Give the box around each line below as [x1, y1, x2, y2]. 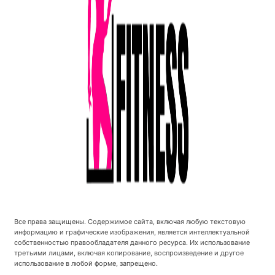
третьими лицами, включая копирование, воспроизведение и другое [14, 248, 244, 257]
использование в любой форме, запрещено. [14, 258, 158, 268]
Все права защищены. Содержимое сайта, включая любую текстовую [14, 217, 246, 226]
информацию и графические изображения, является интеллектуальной [14, 227, 250, 236]
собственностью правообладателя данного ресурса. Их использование [14, 238, 250, 247]
